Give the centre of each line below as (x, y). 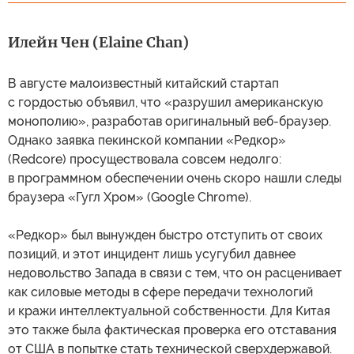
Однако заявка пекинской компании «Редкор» (147, 140)
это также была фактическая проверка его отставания (172, 330)
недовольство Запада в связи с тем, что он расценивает (175, 273)
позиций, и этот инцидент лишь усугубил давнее (152, 254)
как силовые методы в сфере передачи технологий (160, 292)
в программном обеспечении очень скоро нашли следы (175, 178)
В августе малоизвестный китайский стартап (143, 83)
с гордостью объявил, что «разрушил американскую (166, 102)
